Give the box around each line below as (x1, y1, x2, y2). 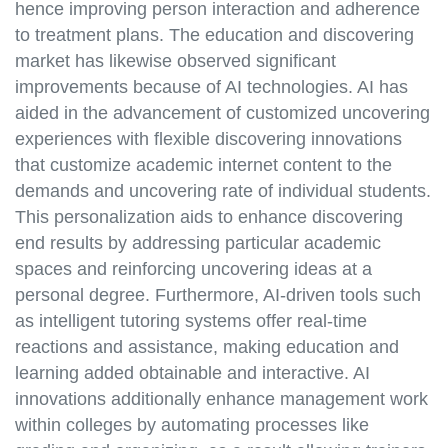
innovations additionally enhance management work (15, 389, 428, 410)
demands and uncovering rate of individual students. (15, 181, 431, 202)
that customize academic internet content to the (15, 155, 392, 176)
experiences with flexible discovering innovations (15, 129, 402, 150)
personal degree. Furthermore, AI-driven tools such (15, 285, 421, 306)
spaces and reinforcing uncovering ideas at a (15, 259, 372, 280)
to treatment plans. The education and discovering (15, 25, 414, 46)
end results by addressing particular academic (15, 233, 381, 254)
